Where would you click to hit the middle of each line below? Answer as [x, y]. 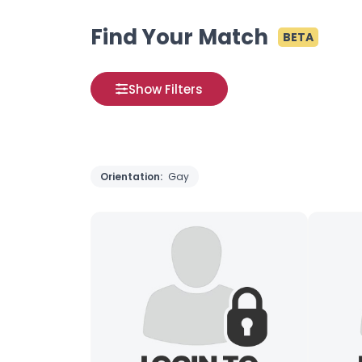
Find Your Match [179, 37]
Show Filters [166, 89]
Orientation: [133, 177]
